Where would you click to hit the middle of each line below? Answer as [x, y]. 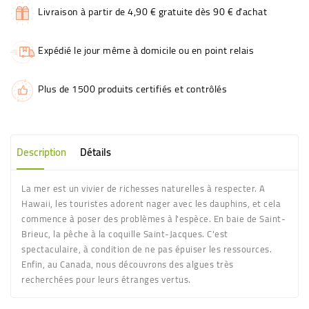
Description [41, 152]
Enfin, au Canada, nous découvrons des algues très [128, 264]
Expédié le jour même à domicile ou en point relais [146, 50]
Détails [95, 152]
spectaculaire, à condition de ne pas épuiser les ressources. [147, 249]
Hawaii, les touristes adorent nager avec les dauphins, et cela [151, 203]
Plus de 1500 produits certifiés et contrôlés [132, 89]
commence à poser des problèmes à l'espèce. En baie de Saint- [153, 218]
